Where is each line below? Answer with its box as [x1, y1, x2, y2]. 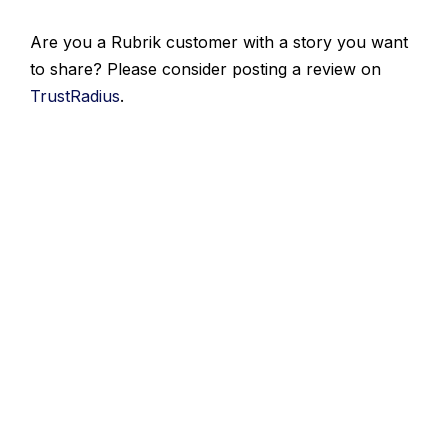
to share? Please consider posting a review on [30, 58, 381, 79]
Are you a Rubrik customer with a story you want [30, 31, 408, 52]
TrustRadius [30, 85, 120, 106]
